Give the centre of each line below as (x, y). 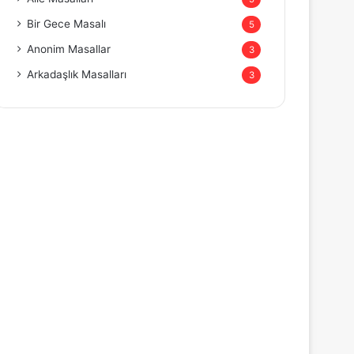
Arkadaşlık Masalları (77, 74)
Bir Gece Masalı (67, 24)
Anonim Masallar (69, 49)
